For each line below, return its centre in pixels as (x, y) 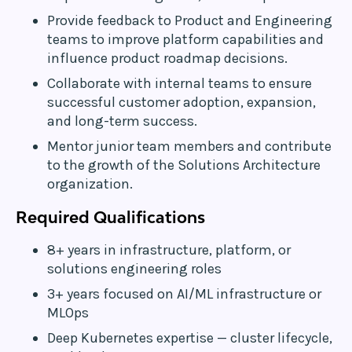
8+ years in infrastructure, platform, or (169, 250)
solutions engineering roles (134, 269)
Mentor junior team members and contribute (189, 146)
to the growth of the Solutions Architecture (184, 165)
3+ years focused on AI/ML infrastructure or (184, 294)
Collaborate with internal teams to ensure (180, 83)
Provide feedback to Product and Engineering (190, 20)
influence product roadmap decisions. (167, 58)
